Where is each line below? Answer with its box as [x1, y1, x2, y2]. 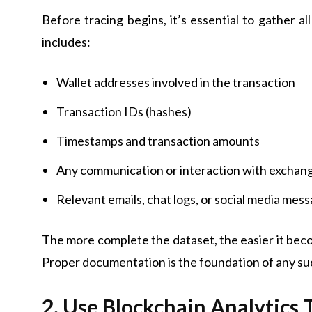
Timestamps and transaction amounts [56, 133, 260, 148]
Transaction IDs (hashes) [56, 104, 192, 119]
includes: [42, 34, 91, 49]
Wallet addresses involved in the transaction [56, 75, 295, 90]
